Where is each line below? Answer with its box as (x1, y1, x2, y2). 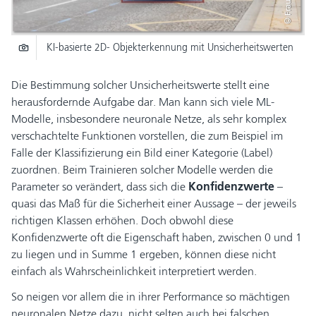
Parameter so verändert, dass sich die (11, 179, 188, 193)
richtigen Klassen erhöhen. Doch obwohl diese (11, 213, 233, 227)
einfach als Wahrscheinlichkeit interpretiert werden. (11, 264, 257, 278)
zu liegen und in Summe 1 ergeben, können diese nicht (11, 247, 276, 261)
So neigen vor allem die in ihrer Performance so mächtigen (11, 289, 290, 303)
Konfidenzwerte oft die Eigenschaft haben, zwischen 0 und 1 (11, 230, 302, 244)
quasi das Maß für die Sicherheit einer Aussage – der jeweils (11, 196, 296, 210)
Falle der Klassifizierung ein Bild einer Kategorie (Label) (11, 145, 272, 159)
